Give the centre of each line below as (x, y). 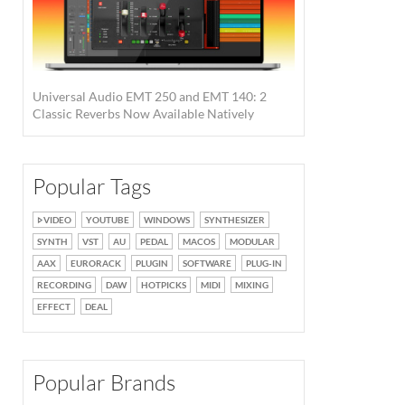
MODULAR (252, 241)
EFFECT (54, 306)
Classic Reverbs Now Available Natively (143, 113)
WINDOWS (167, 219)
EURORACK (96, 263)
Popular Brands (104, 382)
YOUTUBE (108, 219)
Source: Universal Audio (207, 207)
